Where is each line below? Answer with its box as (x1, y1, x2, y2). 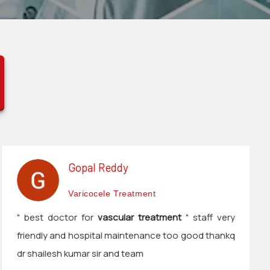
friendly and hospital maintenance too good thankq (16, 229, 234, 242)
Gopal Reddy (67, 160, 128, 174)
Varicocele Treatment (67, 189, 155, 198)
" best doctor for (16, 211, 97, 224)
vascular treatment (97, 211, 181, 224)
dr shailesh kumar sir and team (16, 247, 143, 260)
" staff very (181, 211, 234, 224)
